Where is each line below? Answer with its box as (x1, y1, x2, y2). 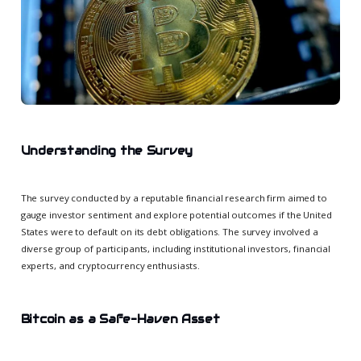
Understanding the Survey (20, 143, 193, 158)
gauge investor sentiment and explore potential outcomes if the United (20, 208, 332, 221)
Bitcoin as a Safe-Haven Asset (20, 311, 220, 326)
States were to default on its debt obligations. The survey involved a (20, 225, 318, 238)
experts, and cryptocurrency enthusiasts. (20, 259, 201, 272)
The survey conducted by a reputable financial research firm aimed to (20, 191, 327, 204)
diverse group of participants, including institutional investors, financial (20, 242, 331, 255)
